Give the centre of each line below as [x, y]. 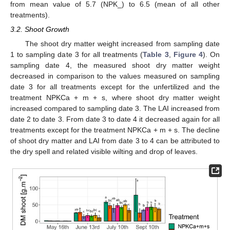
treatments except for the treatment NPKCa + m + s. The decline [115, 130]
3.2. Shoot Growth [40, 29]
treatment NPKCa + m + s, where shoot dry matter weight [115, 98]
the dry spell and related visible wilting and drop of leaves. [104, 152]
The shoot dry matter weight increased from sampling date [122, 44]
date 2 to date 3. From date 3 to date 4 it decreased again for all [115, 119]
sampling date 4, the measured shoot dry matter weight [115, 65]
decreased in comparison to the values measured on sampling [115, 76]
